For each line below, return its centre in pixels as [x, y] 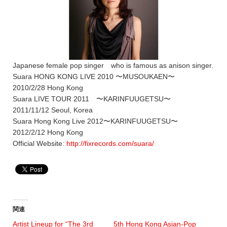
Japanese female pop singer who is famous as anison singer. [113, 65]
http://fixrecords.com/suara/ [110, 143]
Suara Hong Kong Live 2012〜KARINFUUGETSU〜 [95, 121]
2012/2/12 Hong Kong [48, 132]
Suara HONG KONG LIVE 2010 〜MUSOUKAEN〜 [94, 76]
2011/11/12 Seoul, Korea [53, 110]
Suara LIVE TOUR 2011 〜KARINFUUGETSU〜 [92, 99]
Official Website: [40, 143]
